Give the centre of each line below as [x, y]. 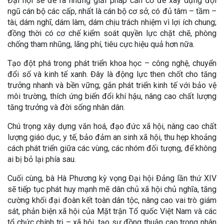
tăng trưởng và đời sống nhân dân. [66, 107]
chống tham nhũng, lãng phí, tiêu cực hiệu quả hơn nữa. [101, 44]
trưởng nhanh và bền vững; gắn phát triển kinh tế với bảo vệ [112, 85]
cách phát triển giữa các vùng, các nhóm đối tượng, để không [112, 148]
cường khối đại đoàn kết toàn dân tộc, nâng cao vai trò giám [112, 200]
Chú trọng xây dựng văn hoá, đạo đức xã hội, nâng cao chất [112, 126]
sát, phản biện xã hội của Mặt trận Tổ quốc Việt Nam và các [112, 211]
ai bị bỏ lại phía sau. [42, 159]
